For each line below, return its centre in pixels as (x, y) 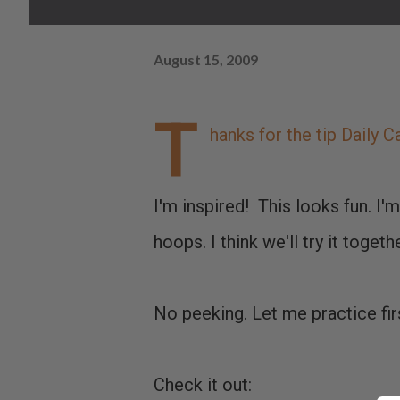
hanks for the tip (275, 135)
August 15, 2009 (206, 59)
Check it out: (203, 385)
